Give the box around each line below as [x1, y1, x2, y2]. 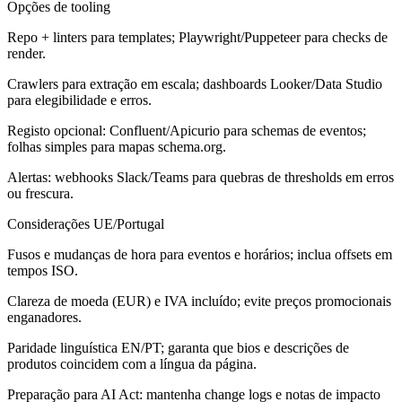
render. [7, 45, 46, 61]
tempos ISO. [7, 262, 78, 278]
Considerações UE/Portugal [7, 215, 164, 232]
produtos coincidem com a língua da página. [7, 355, 257, 371]
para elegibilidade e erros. [7, 92, 152, 108]
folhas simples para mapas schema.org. [7, 138, 226, 154]
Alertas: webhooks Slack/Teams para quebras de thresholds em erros [7, 169, 394, 185]
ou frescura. [7, 185, 74, 201]
